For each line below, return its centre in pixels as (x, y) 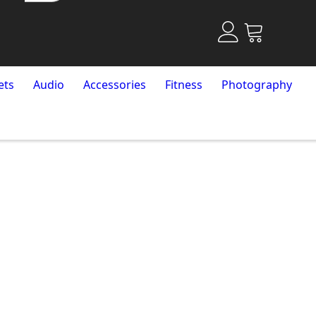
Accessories (115, 85)
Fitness (183, 85)
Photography (256, 85)
